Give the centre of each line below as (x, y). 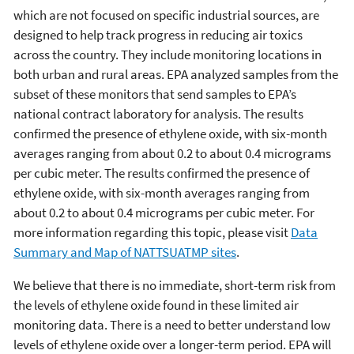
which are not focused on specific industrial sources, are (166, 15)
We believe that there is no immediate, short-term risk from (175, 285)
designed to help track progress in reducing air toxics (158, 34)
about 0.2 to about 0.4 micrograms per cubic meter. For (164, 212)
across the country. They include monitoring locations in (168, 54)
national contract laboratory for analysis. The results (158, 113)
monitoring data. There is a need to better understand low (172, 324)
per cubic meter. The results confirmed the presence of (162, 173)
